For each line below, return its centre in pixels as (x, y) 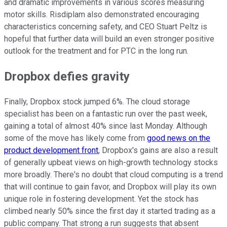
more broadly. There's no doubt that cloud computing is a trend (113, 175)
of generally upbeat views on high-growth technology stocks (111, 163)
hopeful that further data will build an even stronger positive (109, 39)
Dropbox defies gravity (67, 77)
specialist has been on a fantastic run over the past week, (106, 114)
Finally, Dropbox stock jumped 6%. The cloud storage (97, 102)
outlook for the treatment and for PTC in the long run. (96, 51)
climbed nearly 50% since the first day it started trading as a (110, 211)
